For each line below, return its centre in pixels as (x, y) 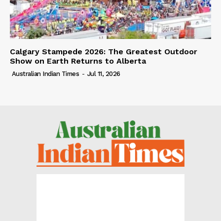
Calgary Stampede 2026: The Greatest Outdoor (104, 51)
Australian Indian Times (45, 74)
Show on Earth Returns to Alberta (78, 61)
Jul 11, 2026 (104, 74)
